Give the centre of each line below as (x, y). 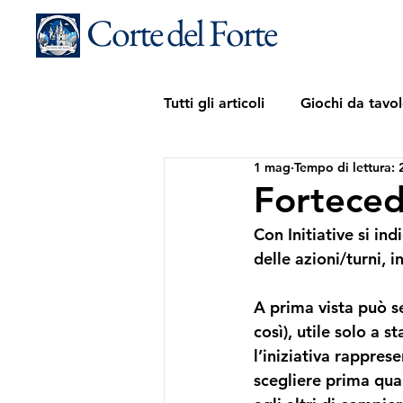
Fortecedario (243, 175)
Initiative (321, 234)
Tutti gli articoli (214, 103)
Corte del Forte (181, 33)
